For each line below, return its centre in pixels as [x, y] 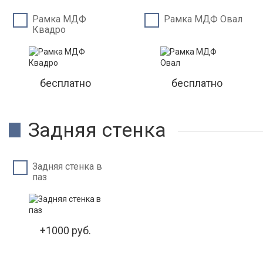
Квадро [49, 30]
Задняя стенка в [67, 166]
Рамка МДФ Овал [203, 19]
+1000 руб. [66, 230]
